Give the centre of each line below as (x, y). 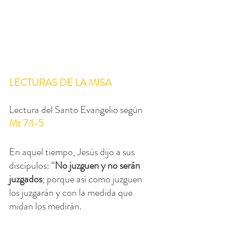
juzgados (26, 179)
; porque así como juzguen (93, 179)
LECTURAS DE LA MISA (60, 83)
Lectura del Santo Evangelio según (77, 110)
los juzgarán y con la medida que (72, 193)
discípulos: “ (32, 166)
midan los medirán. (45, 206)
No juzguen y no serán (98, 166)
